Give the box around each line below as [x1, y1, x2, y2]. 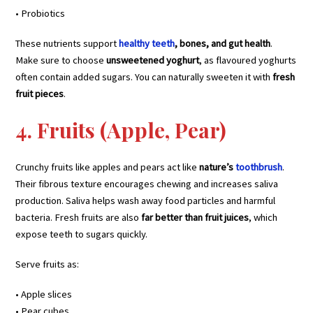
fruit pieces [15, 87, 64, 100]
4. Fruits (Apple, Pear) [15, 115, 227, 144]
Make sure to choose [15, 53, 107, 66]
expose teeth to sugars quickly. [15, 227, 148, 240]
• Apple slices [15, 287, 73, 300]
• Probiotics [15, 6, 66, 20]
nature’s [199, 160, 236, 173]
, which [249, 210, 278, 224]
